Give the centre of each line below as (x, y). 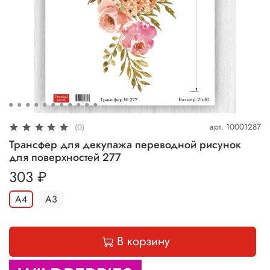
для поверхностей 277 (65, 157)
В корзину (143, 242)
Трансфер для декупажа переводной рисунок (125, 144)
